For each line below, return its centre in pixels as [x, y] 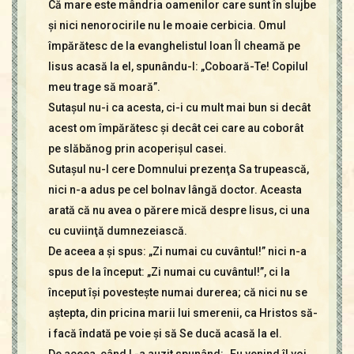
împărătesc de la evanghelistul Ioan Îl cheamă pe [174, 46]
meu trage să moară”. [104, 87]
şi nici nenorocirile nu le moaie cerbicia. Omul [167, 25]
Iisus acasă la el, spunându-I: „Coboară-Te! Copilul [178, 66]
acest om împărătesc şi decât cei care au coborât [175, 128]
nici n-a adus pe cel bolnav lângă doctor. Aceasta [175, 190]
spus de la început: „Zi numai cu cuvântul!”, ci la [169, 272]
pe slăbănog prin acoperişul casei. [137, 149]
